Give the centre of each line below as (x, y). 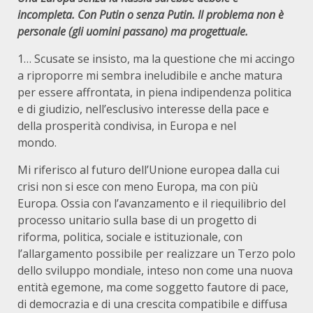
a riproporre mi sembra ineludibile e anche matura (150, 76)
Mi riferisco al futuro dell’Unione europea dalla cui (148, 170)
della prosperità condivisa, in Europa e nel (127, 126)
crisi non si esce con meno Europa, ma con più (138, 187)
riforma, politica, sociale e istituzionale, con (130, 237)
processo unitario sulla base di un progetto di (137, 220)
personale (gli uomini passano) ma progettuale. (141, 32)
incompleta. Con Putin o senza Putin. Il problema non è (151, 15)
